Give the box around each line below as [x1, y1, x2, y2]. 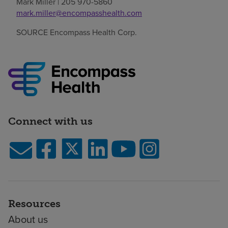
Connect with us [8, 115, 93, 128]
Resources [8, 197, 61, 210]
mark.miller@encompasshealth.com [16, 7, 142, 19]
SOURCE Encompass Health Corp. [16, 26, 137, 38]
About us [8, 212, 48, 227]
